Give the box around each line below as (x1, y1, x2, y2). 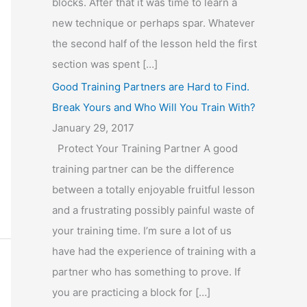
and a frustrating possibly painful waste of (52, 204, 254, 217)
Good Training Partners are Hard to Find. (52, 80, 249, 94)
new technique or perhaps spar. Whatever (52, 16, 255, 29)
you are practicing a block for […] (52, 286, 210, 299)
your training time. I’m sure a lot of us (52, 224, 232, 238)
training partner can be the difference (52, 162, 234, 176)
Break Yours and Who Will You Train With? (52, 101, 256, 114)
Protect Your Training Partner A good (52, 142, 238, 156)
